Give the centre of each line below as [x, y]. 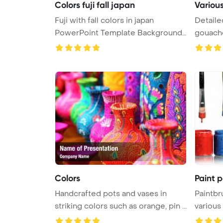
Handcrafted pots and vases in [111, 193]
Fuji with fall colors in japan [104, 20]
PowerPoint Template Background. [119, 33]
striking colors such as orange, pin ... [121, 206]
